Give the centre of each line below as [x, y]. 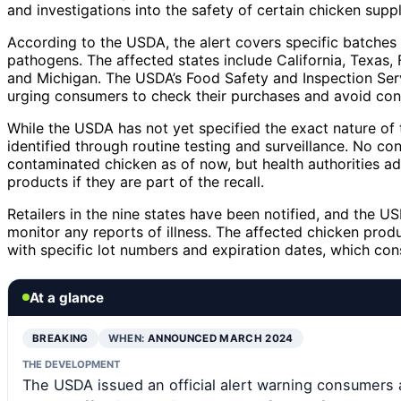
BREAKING [60, 338]
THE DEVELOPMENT [71, 364]
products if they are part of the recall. [136, 181]
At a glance [67, 297]
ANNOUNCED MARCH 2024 [220, 338]
